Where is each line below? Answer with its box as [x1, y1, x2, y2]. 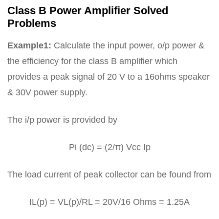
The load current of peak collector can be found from [7, 169, 211, 179]
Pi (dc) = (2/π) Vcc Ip [68, 142, 151, 152]
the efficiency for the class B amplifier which [7, 56, 177, 66]
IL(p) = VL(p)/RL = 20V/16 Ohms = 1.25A [29, 197, 190, 207]
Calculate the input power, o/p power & [51, 40, 204, 50]
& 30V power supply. [7, 87, 88, 97]
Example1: [7, 40, 51, 50]
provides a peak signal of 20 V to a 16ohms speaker [7, 71, 210, 82]
